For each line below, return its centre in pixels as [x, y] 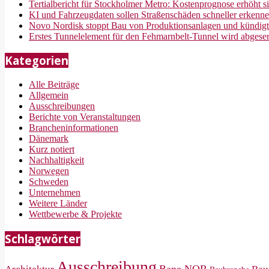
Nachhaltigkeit [56, 160]
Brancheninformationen [74, 128]
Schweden [49, 182]
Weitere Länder [58, 204]
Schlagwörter [43, 238]
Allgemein [49, 95]
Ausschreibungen [62, 106]
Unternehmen [55, 193]
